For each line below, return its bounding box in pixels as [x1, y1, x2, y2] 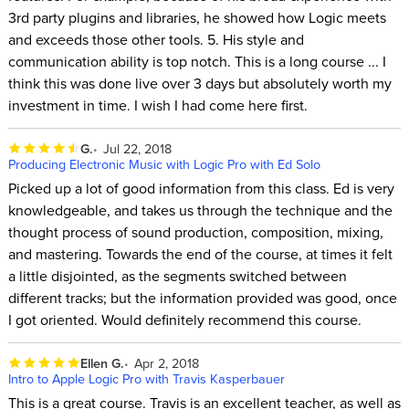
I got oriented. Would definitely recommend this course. [7, 309, 362, 330]
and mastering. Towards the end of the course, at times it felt [7, 243, 393, 264]
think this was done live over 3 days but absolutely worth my [7, 72, 392, 93]
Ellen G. [79, 352, 124, 372]
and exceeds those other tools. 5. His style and [7, 28, 304, 49]
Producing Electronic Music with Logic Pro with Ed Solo [7, 153, 320, 173]
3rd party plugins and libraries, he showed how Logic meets [7, 6, 386, 27]
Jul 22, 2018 [103, 138, 173, 158]
